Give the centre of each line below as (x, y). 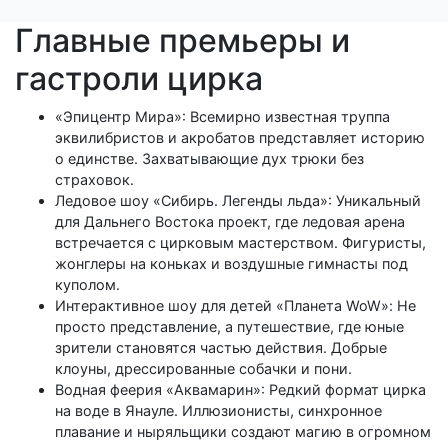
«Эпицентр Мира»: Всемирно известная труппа (222, 117)
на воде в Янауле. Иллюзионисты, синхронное (218, 411)
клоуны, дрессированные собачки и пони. (203, 369)
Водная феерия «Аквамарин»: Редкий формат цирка (240, 390)
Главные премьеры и (182, 41)
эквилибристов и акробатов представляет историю (240, 138)
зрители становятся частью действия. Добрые (221, 348)
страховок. (94, 180)
